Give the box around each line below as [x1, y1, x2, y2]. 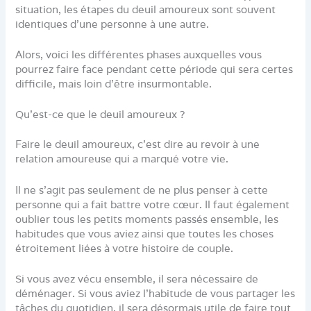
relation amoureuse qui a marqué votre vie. [15, 152, 229, 166]
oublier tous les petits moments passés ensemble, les [15, 212, 279, 226]
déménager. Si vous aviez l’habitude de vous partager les [15, 287, 296, 301]
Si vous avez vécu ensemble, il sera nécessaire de [15, 272, 259, 286]
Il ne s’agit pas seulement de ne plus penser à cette [15, 183, 269, 196]
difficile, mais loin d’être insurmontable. [15, 77, 212, 91]
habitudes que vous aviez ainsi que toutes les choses [15, 226, 274, 240]
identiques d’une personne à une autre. [15, 17, 210, 31]
